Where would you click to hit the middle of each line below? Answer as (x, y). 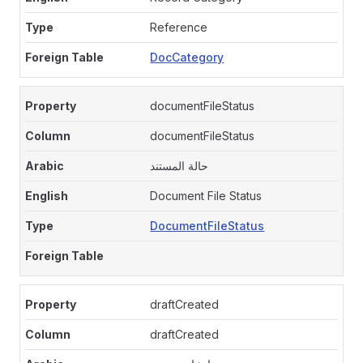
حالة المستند (179, 166)
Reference (179, 27)
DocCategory (187, 57)
